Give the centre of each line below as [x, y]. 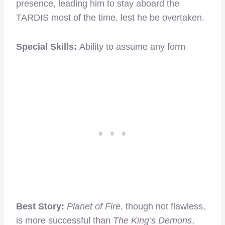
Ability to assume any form [132, 47]
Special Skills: [48, 47]
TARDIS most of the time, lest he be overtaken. [110, 18]
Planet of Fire [94, 207]
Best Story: [41, 207]
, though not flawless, [163, 207]
